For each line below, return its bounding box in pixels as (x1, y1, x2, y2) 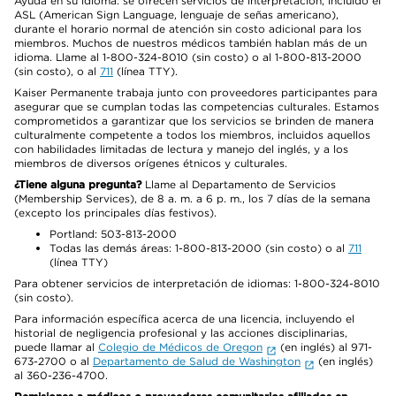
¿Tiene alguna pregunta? (14, 178, 141, 191)
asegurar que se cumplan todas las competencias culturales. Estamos (14, 100, 379, 113)
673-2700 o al (14, 354, 93, 368)
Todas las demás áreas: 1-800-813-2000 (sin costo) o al (49, 241, 348, 255)
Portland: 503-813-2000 (49, 227, 177, 240)
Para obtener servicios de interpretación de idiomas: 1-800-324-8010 (14, 277, 380, 290)
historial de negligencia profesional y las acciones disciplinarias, (14, 326, 347, 339)
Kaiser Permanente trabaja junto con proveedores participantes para (14, 86, 377, 99)
